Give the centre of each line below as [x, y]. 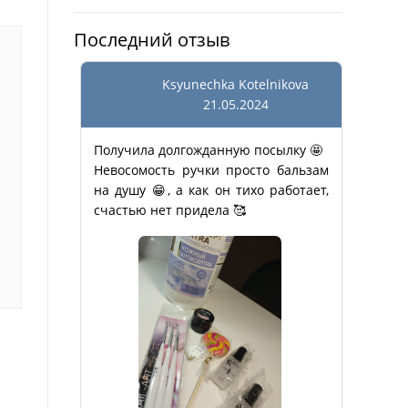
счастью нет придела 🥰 [170, 210]
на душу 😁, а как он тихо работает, [211, 190]
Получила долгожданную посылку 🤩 [208, 150]
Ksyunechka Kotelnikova [236, 85]
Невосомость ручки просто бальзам [211, 170]
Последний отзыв [152, 40]
